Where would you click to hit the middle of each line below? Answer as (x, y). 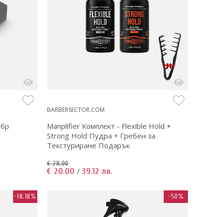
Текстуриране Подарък (88, 145)
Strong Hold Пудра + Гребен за (101, 135)
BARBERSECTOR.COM (76, 109)
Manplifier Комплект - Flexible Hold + (109, 126)
